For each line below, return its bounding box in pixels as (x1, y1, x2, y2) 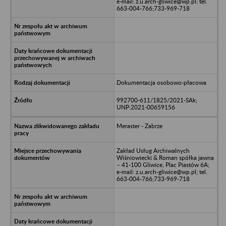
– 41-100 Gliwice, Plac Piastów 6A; (116, 160, 209, 168)
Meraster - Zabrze (116, 122, 162, 130)
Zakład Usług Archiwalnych (116, 146, 190, 154)
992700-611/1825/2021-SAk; (116, 96, 197, 104)
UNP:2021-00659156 (116, 103, 175, 111)
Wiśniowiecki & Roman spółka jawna (116, 153, 214, 161)
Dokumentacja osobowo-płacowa (116, 78, 206, 86)
